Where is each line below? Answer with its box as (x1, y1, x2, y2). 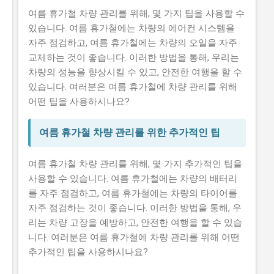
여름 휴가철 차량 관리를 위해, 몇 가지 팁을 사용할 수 (28, 7, 245, 19)
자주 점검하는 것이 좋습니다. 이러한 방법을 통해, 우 (28, 202, 242, 213)
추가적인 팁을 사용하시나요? (28, 246, 148, 257)
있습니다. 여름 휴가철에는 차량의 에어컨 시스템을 (28, 22, 235, 34)
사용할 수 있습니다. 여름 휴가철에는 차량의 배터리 (28, 172, 237, 184)
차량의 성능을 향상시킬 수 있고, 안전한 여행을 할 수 (28, 66, 242, 78)
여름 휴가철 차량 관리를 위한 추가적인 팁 (39, 126, 220, 138)
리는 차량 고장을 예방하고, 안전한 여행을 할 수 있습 (28, 217, 242, 228)
